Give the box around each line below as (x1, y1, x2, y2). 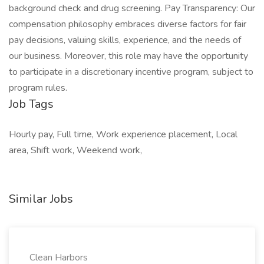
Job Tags (9, 96, 54, 112)
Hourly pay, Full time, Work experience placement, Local (9, 128, 237, 141)
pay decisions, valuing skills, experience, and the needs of (9, 34, 241, 47)
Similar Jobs (9, 191, 73, 207)
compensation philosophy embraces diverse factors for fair (9, 18, 246, 31)
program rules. (9, 81, 67, 94)
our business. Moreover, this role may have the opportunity (9, 49, 248, 62)
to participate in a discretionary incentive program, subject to (9, 65, 253, 78)
